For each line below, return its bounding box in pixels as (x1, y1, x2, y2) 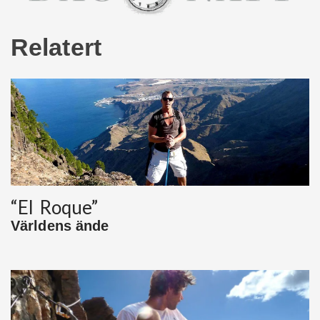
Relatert (11, 34, 101, 61)
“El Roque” (11, 196, 99, 219)
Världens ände (11, 218, 109, 234)
